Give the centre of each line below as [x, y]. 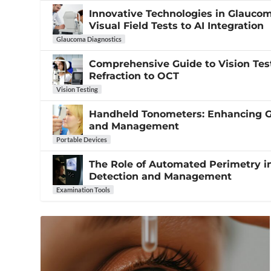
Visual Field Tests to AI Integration [177, 26]
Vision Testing [77, 90]
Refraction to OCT [134, 76]
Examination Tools [83, 190]
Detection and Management [161, 177]
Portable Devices [82, 140]
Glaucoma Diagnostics [89, 39]
